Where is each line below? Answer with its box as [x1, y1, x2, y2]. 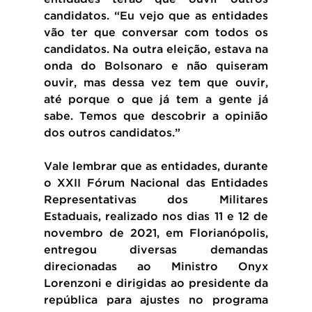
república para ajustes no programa [43, 295, 269, 306]
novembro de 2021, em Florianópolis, [43, 228, 269, 239]
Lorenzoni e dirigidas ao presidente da [43, 278, 269, 289]
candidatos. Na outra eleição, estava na [43, 44, 269, 55]
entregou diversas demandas [43, 244, 269, 256]
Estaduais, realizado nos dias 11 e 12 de [43, 211, 269, 222]
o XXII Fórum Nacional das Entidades [43, 178, 269, 189]
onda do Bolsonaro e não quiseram [43, 61, 269, 72]
